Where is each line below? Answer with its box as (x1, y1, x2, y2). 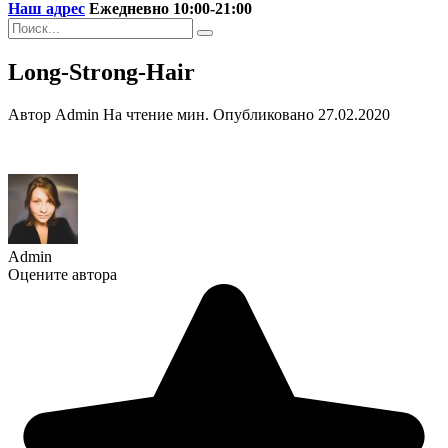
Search (7, 17, 50, 34)
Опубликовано (213, 105, 314, 123)
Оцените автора (8, 265, 117, 283)
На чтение (103, 105, 173, 123)
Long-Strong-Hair (8, 58, 195, 85)
